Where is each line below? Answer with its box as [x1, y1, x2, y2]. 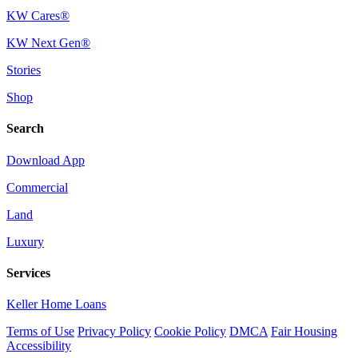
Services [6, 265, 50, 280]
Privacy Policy [78, 324, 151, 339]
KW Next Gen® [6, 36, 90, 50]
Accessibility [6, 339, 71, 353]
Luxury [6, 234, 44, 249]
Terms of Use [6, 324, 74, 339]
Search [6, 121, 44, 136]
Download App [6, 153, 85, 167]
